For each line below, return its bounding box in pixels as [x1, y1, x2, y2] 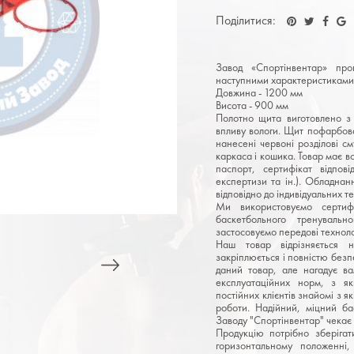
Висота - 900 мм [216, 97, 288, 112]
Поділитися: [216, 11, 276, 28]
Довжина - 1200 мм [216, 85, 303, 100]
